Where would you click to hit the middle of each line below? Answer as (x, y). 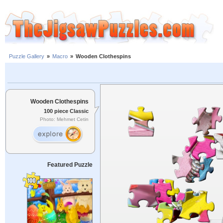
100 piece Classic (66, 111)
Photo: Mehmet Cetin (64, 119)
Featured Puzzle (70, 165)
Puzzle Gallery (27, 56)
